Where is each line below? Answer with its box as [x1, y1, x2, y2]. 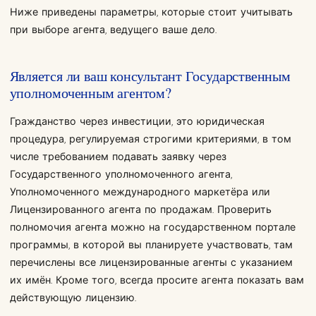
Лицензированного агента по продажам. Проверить [9, 205, 272, 216]
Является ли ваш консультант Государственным [9, 66, 291, 85]
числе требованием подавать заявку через [9, 152, 226, 163]
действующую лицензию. [9, 293, 136, 304]
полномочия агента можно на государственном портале [9, 222, 296, 233]
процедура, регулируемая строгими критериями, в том [9, 134, 291, 145]
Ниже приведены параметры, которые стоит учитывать [9, 7, 293, 18]
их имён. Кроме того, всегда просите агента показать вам [9, 275, 304, 286]
